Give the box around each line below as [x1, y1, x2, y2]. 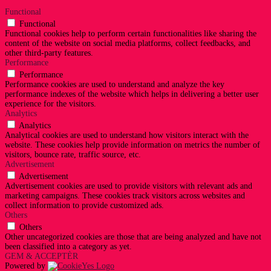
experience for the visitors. [5, 99, 96, 109]
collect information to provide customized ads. [5, 201, 164, 211]
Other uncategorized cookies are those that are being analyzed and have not [5, 232, 261, 242]
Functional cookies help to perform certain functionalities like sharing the [5, 29, 256, 39]
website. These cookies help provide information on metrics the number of [5, 140, 260, 150]
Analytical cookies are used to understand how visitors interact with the [5, 131, 249, 140]
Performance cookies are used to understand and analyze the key [5, 80, 224, 90]
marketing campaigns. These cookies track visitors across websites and [5, 191, 245, 201]
